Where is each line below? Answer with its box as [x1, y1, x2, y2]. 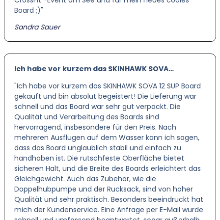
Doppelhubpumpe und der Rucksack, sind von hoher [14, 184, 193, 194]
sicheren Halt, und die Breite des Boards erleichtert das [14, 164, 201, 174]
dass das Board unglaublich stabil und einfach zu [14, 143, 181, 153]
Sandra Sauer [14, 22, 60, 32]
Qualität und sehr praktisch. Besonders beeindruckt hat [14, 194, 203, 205]
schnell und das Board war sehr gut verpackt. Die [14, 102, 181, 112]
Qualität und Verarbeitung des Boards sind [14, 112, 159, 122]
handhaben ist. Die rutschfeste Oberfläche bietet [14, 153, 184, 164]
